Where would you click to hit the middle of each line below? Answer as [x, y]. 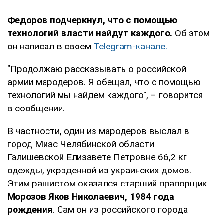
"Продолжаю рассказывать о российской [97, 69]
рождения [30, 209]
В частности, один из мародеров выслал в [98, 131]
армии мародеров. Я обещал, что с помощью [104, 82]
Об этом [191, 33]
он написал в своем [50, 46]
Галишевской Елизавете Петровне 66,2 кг [97, 157]
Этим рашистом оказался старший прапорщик [107, 183]
